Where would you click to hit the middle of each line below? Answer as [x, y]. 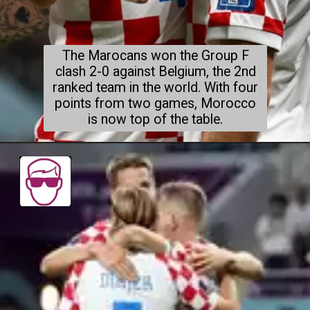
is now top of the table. [156, 120]
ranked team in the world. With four [156, 88]
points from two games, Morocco [156, 104]
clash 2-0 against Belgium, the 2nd [155, 72]
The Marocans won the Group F [155, 56]
